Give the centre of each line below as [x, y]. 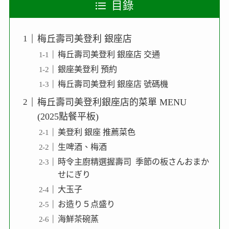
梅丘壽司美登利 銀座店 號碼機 [113, 84]
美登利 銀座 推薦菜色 [96, 132]
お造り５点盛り [86, 204]
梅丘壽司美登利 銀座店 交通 [109, 54]
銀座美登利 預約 [87, 69]
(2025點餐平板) [68, 116]
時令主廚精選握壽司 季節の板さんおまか [133, 162]
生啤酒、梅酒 [82, 147]
